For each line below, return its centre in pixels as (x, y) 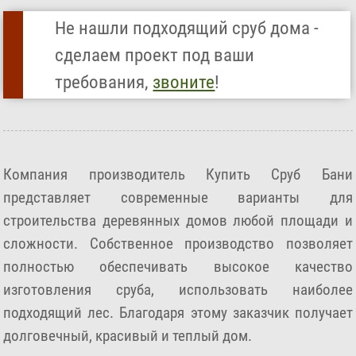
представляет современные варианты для (178, 197)
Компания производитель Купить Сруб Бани (178, 174)
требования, (104, 82)
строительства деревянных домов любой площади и (178, 220)
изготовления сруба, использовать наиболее (178, 289)
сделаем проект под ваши (155, 55)
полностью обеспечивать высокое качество (178, 266)
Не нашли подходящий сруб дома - (187, 28)
